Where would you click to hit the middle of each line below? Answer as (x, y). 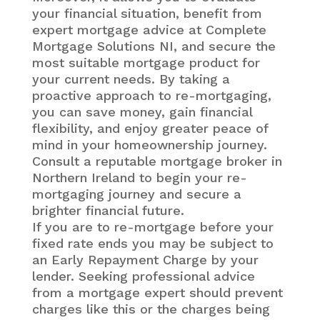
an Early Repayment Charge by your (145, 259)
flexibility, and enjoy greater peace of (150, 128)
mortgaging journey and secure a (136, 194)
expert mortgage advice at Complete (149, 29)
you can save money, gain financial (142, 111)
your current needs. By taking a (131, 79)
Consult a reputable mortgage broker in (157, 161)
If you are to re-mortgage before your (152, 226)
